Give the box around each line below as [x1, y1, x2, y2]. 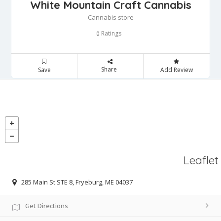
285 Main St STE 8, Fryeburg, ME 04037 [21, 177, 133, 186]
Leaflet [184, 153, 219, 168]
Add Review [160, 66, 193, 74]
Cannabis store [87, 13, 134, 22]
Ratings [100, 29, 121, 38]
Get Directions [25, 201, 68, 210]
